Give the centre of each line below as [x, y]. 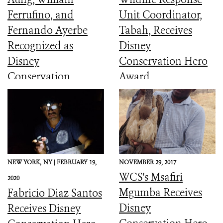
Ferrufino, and [41, 15]
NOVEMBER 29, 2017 [148, 162]
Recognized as [40, 46]
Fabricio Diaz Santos [55, 193]
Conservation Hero [163, 61]
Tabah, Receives [156, 30]
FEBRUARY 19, [77, 162]
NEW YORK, [24, 162]
